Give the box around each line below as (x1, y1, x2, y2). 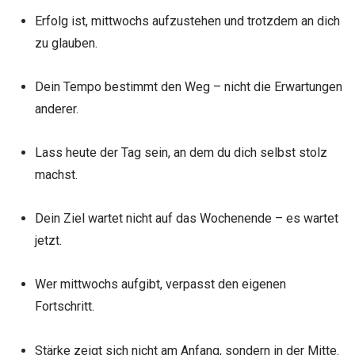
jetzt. (34, 233, 62, 249)
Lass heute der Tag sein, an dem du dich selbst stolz (34, 145, 327, 161)
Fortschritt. (34, 299, 94, 315)
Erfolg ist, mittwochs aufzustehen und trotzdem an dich (34, 13, 340, 29)
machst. (34, 167, 78, 183)
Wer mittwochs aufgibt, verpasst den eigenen (34, 277, 286, 292)
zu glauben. (34, 35, 97, 51)
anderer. (34, 101, 78, 116)
